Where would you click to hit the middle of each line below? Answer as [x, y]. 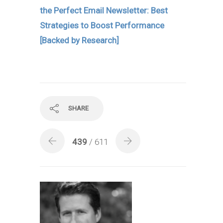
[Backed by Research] [79, 41]
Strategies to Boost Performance [102, 26]
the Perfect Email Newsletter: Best [104, 11]
